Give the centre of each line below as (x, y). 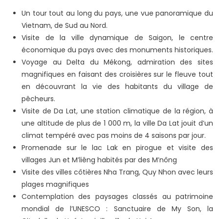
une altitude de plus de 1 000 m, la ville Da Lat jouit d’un (117, 123)
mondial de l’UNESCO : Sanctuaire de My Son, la (117, 209)
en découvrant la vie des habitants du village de (117, 87)
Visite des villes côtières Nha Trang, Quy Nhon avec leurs (117, 172)
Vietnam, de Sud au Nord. (65, 26)
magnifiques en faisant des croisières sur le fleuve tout (117, 75)
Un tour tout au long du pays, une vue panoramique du (117, 13)
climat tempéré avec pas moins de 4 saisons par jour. (114, 136)
